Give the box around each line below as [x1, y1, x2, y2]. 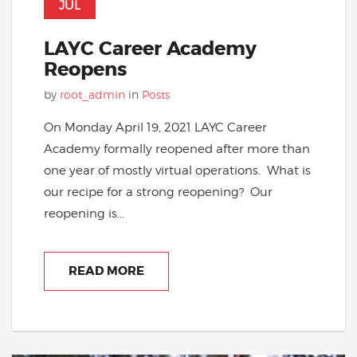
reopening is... [44, 205, 124, 221]
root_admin [60, 87, 125, 101]
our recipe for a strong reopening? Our [44, 183, 273, 199]
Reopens [44, 57, 127, 82]
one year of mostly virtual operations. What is [44, 162, 311, 178]
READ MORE [69, 262, 144, 279]
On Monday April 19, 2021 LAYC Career [44, 119, 267, 135]
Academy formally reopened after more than [44, 140, 310, 156]
